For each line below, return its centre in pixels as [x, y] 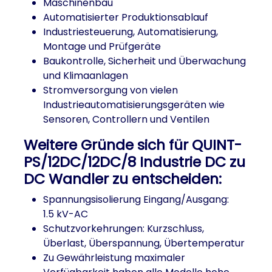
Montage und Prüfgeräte [102, 47]
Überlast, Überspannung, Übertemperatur [144, 243]
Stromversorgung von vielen [110, 90]
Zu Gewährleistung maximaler [114, 258]
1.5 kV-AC [66, 214]
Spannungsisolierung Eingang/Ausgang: [136, 200]
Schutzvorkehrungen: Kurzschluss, [124, 229]
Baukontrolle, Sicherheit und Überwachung [144, 61]
